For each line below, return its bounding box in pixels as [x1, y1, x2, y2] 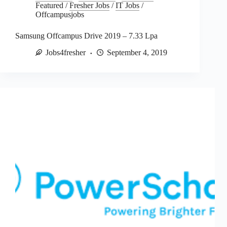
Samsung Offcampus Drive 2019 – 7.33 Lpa [15, 31, 158, 41]
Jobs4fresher [46, 48, 86, 57]
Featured [35, 1, 63, 10]
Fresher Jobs [69, 1, 109, 10]
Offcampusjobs [35, 10, 84, 19]
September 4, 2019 [107, 48, 167, 57]
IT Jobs [116, 1, 139, 10]
